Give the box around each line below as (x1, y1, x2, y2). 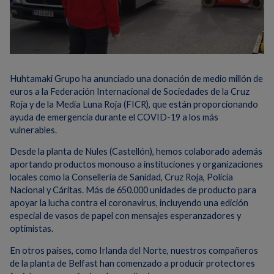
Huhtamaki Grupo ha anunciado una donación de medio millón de (10, 73, 263, 84)
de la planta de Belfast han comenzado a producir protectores (10, 257, 255, 268)
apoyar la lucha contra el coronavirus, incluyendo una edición (10, 198, 248, 209)
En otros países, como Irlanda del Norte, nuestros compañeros (10, 245, 258, 256)
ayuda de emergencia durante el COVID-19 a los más (10, 111, 218, 122)
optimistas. (10, 223, 53, 234)
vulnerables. (10, 124, 57, 135)
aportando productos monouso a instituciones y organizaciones (10, 159, 263, 170)
